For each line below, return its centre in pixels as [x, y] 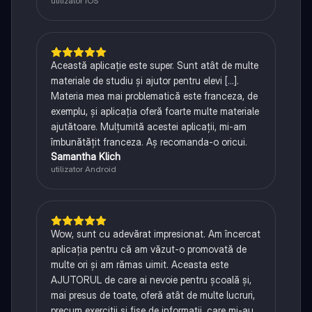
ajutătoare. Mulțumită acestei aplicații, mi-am [148, 127]
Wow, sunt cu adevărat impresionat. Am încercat [155, 234]
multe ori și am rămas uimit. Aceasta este [139, 265]
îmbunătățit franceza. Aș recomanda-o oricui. [149, 142]
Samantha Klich [85, 157]
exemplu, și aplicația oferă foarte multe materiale [155, 111]
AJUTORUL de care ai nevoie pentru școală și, [151, 280]
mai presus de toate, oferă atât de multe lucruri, [153, 295]
